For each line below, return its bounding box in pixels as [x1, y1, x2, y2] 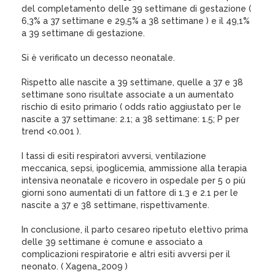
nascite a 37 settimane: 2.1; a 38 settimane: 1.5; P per [21, 114, 239, 124]
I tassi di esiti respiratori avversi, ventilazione [21, 151, 206, 161]
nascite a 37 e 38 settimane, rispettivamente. [21, 200, 209, 210]
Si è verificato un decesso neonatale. [21, 53, 175, 63]
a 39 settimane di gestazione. [21, 28, 145, 38]
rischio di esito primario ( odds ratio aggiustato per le [21, 102, 241, 112]
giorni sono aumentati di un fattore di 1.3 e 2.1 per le [21, 188, 238, 198]
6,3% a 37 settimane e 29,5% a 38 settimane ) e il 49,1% [21, 16, 250, 26]
